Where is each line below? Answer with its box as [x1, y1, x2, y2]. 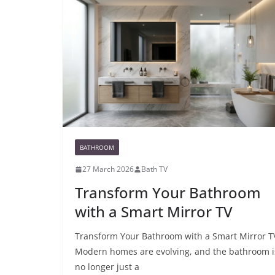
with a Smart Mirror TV [75, 201, 233, 222]
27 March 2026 [82, 164, 134, 175]
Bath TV [141, 164, 168, 175]
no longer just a [75, 261, 139, 273]
